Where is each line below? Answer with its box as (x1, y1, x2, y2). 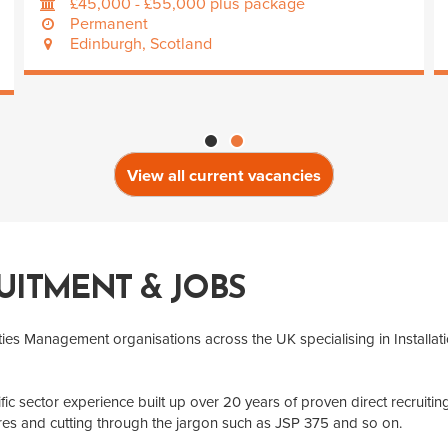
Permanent (70, 13, 149, 34)
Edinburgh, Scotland (70, 33, 213, 54)
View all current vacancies (127, 165, 321, 186)
